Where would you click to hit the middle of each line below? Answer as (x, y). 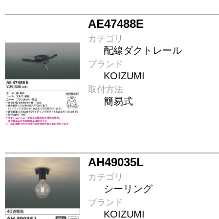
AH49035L (116, 162)
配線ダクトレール (143, 51)
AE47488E (116, 24)
